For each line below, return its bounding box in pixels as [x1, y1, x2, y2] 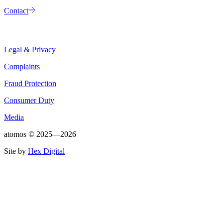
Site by [4, 147, 26, 156]
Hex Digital [28, 147, 65, 156]
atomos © [4, 130, 36, 139]
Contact [4, 6, 28, 15]
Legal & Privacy [4, 45, 56, 54]
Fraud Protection [4, 79, 56, 88]
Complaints [4, 62, 40, 71]
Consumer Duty [4, 96, 54, 105]
